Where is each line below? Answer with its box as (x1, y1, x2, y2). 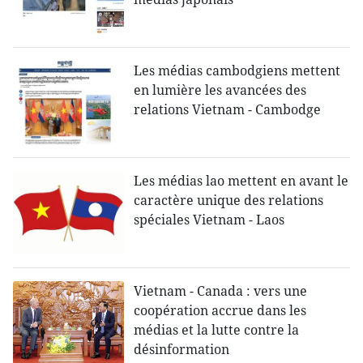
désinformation (134, 340, 230, 359)
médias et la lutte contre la (134, 321, 300, 340)
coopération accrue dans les (134, 301, 307, 320)
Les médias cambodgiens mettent (134, 62, 341, 80)
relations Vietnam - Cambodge (134, 100, 322, 119)
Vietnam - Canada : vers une (134, 282, 308, 301)
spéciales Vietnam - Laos (134, 211, 285, 229)
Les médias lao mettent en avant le (134, 172, 349, 190)
